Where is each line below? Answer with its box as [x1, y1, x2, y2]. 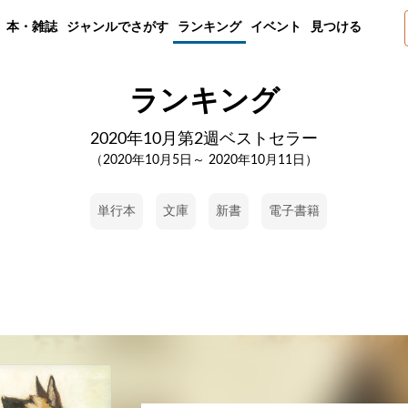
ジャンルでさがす [66, 20, 168, 34]
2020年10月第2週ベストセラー [90, 131, 318, 148]
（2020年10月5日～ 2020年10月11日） [90, 154, 318, 167]
